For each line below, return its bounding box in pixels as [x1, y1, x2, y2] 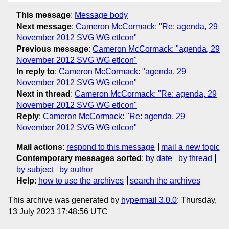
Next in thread [16, 89, 71, 98]
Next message [16, 21, 72, 31]
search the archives [129, 176, 200, 185]
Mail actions [16, 142, 62, 151]
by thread [178, 153, 212, 163]
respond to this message [66, 142, 155, 151]
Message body [75, 10, 128, 19]
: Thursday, [177, 195, 217, 204]
